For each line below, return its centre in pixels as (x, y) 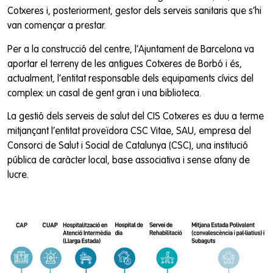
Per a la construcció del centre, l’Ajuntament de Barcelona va (131, 50)
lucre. (18, 176)
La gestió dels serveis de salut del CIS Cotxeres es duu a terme (136, 117)
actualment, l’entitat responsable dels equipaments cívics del (130, 79)
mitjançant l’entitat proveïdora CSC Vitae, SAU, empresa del (129, 132)
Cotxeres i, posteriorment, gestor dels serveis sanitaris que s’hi (134, 12)
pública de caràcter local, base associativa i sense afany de (129, 161)
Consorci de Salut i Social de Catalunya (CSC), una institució (128, 147)
